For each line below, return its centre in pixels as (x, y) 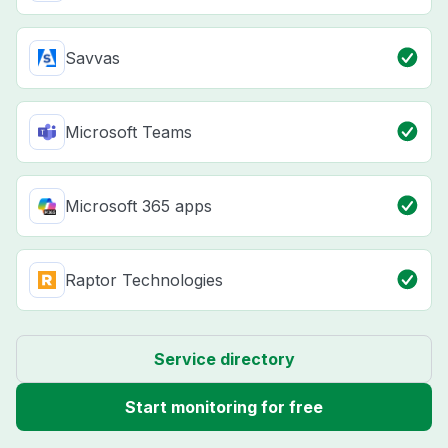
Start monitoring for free (224, 407)
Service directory (224, 359)
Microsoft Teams (128, 132)
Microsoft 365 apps (138, 206)
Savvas (92, 58)
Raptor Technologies (144, 280)
